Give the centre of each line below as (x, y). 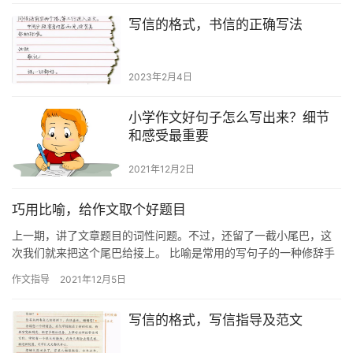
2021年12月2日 (161, 169)
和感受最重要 (168, 135)
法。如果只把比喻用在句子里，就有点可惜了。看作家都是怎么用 (172, 269)
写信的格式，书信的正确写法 (215, 25)
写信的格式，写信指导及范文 (215, 320)
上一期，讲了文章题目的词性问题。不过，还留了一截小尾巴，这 (172, 235)
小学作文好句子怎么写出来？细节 (229, 117)
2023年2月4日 (160, 76)
